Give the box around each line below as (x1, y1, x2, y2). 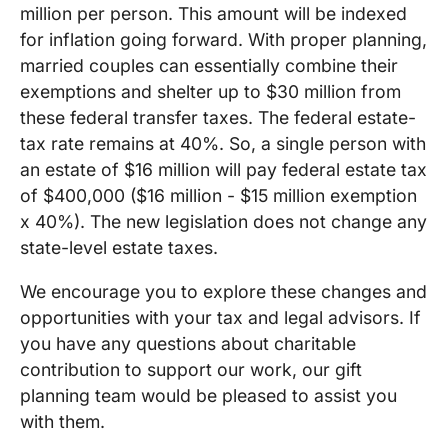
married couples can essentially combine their (20, 55, 398, 77)
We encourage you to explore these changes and (20, 280, 427, 302)
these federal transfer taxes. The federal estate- (20, 107, 416, 129)
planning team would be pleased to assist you (20, 384, 397, 406)
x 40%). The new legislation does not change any (20, 211, 427, 233)
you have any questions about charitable (20, 332, 356, 354)
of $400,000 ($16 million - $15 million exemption (20, 185, 417, 207)
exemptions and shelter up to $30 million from (20, 81, 401, 103)
